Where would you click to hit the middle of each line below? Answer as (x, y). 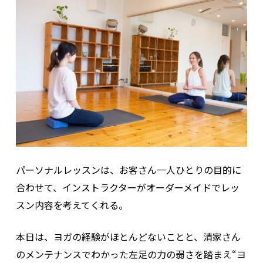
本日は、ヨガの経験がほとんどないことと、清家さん (128, 236)
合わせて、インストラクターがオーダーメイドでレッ (127, 187)
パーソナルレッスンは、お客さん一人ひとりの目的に (128, 169)
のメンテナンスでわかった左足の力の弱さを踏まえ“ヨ (131, 254)
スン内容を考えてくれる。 (72, 205)
